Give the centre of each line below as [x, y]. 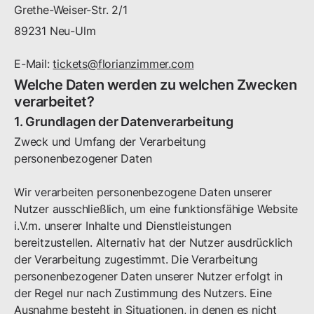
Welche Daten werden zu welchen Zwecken [155, 85]
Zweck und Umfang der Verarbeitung [110, 142]
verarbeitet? [54, 102]
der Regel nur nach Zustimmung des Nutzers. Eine [143, 293]
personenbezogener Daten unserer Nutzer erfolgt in [149, 276]
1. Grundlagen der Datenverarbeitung [124, 122]
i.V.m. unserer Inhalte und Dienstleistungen [123, 226]
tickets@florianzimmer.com [123, 64]
